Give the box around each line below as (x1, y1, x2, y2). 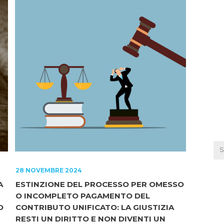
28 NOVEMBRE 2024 (15, 166, 82, 174)
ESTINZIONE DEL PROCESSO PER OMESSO (15, 179, 184, 189)
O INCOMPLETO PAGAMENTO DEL (15, 190, 150, 200)
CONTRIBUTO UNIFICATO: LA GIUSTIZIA (15, 202, 174, 212)
